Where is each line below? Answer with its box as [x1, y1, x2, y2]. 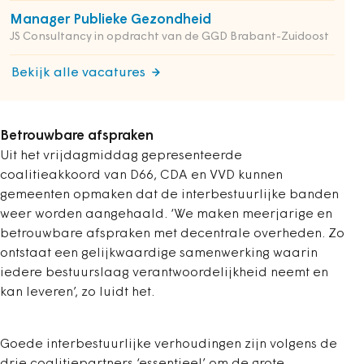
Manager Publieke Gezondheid [10, 13, 211, 28]
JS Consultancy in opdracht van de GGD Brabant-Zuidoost [10, 31, 329, 44]
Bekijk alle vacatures [11, 67, 145, 80]
